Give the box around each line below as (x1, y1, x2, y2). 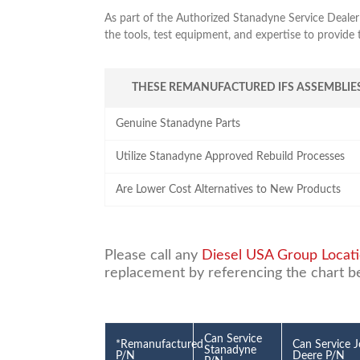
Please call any (104, 247, 202, 263)
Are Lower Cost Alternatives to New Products (116, 183, 342, 195)
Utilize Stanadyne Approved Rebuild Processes (116, 150, 346, 162)
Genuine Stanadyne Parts (116, 117, 241, 129)
